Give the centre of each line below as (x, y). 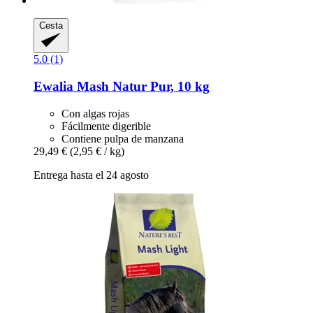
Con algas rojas (95, 113)
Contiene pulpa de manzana (123, 138)
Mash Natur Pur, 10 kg (141, 86)
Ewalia (53, 86)
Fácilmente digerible (106, 126)
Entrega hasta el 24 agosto (91, 175)
